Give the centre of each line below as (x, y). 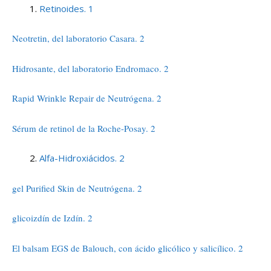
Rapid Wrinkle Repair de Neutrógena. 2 (87, 98)
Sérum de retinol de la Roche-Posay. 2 (84, 128)
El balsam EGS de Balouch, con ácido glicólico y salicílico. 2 (128, 248)
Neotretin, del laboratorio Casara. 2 (78, 38)
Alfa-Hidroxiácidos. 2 (82, 158)
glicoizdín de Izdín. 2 (52, 218)
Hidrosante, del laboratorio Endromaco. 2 (90, 68)
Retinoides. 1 (67, 8)
